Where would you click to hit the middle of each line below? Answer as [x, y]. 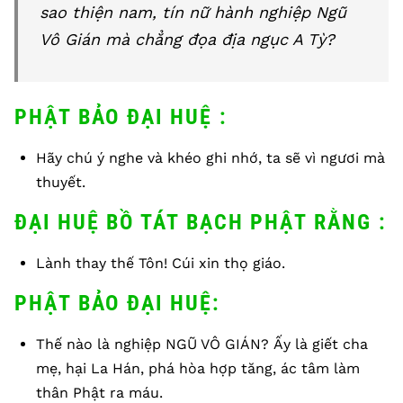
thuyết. [61, 182]
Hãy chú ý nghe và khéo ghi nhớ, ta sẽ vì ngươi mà [210, 158]
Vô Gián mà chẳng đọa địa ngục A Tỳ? [187, 39]
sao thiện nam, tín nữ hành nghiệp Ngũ [193, 12]
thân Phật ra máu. [99, 393]
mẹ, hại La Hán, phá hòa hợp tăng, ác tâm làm [198, 368]
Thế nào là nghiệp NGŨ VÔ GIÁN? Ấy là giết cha [202, 344]
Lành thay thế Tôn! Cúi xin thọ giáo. [161, 263]
